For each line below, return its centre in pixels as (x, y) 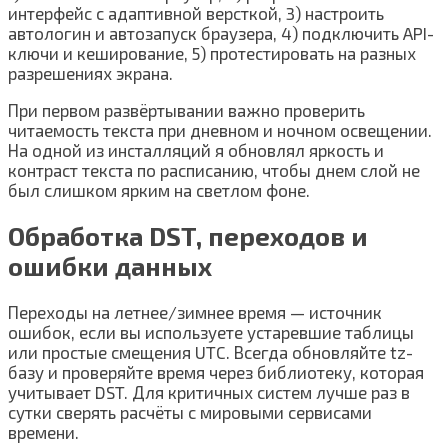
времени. (43, 432)
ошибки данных (110, 266)
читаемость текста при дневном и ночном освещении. (220, 129)
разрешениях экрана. (90, 72)
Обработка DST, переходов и (188, 236)
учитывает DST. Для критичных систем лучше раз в (209, 392)
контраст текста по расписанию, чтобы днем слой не (214, 169)
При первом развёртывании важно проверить (186, 109)
